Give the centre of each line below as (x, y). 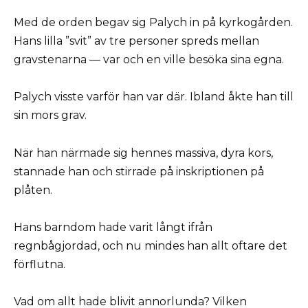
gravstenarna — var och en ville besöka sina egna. (149, 60)
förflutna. (40, 264)
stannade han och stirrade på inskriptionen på (139, 171)
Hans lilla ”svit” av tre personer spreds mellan (136, 41)
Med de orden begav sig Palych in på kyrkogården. (153, 23)
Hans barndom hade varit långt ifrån (113, 227)
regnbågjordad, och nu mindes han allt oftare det (151, 245)
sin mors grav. (50, 115)
